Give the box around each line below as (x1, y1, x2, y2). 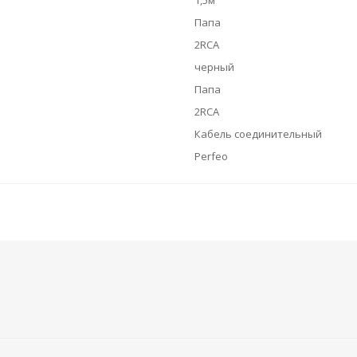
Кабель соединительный (194, 127, 322, 141)
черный (194, 60, 234, 74)
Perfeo (194, 149, 228, 163)
